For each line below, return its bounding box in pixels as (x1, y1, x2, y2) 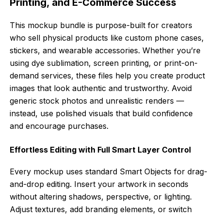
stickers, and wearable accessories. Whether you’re (10, 45, 201, 55)
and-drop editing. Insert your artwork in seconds (10, 179, 188, 189)
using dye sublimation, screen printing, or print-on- (10, 58, 198, 68)
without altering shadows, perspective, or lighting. (10, 191, 192, 201)
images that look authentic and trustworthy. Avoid (10, 83, 192, 93)
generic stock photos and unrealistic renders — (10, 95, 184, 106)
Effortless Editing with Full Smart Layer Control (10, 144, 191, 155)
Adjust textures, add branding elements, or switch (10, 204, 192, 214)
